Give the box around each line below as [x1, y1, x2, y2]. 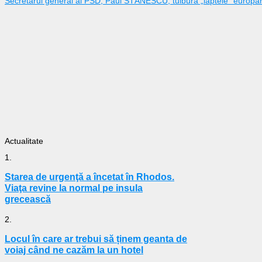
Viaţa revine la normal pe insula [5, 182, 143, 194]
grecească [5, 194, 51, 205]
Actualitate [5, 136, 43, 146]
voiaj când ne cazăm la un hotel [5, 244, 143, 256]
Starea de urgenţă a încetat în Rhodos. [5, 171, 174, 182]
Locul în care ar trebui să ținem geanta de [5, 233, 187, 244]
